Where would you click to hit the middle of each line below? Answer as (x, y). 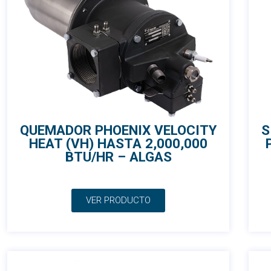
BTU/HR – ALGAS (118, 157)
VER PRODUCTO (118, 201)
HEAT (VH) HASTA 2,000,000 (118, 144)
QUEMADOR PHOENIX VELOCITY (118, 130)
